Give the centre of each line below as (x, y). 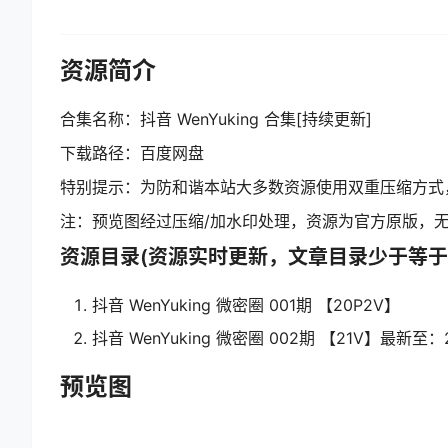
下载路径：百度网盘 (132, 153)
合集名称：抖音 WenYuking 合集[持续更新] (216, 119)
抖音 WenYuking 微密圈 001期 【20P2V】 (246, 305)
